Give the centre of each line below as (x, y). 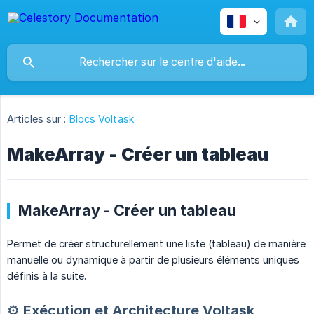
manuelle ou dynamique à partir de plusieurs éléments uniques (153, 260)
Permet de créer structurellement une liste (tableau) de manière (156, 244)
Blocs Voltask (102, 119)
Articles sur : (37, 119)
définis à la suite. (47, 276)
